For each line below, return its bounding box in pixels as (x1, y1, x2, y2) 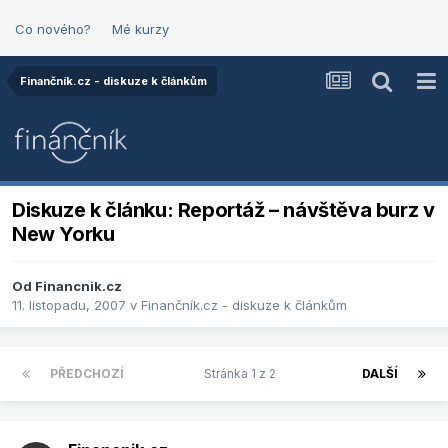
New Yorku (12, 222, 115, 247)
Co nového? (15, 21, 91, 37)
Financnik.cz (35, 278, 122, 295)
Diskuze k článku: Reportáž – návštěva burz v (12, 198, 435, 223)
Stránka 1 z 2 (204, 366, 282, 382)
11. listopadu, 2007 (12, 297, 126, 314)
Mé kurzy (112, 21, 169, 37)
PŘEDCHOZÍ (50, 366, 124, 382)
